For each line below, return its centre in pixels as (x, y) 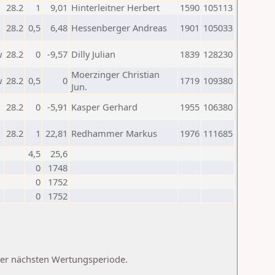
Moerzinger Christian (115, 74)
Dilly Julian (93, 54)
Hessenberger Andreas (119, 28)
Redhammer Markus (114, 133)
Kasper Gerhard (104, 107)
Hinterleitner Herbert (115, 7)
